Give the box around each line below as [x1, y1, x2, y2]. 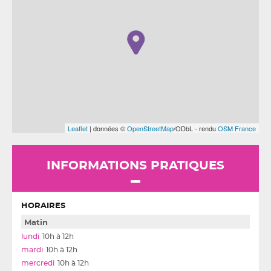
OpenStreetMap [127, 123, 174, 133]
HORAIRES [21, 202, 65, 210]
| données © [88, 123, 127, 133]
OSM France [218, 123, 256, 133]
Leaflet [68, 123, 88, 133]
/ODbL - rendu [174, 123, 218, 133]
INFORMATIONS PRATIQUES [47, 160, 224, 172]
